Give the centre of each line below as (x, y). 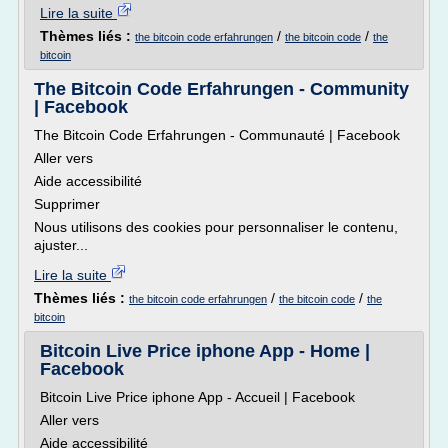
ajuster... (61, 245)
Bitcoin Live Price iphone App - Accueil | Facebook (197, 397)
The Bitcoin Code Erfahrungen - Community (221, 89)
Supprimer (67, 204)
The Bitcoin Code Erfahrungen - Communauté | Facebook (217, 135)
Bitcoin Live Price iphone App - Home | (205, 351)
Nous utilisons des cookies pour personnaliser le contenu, (216, 227)
